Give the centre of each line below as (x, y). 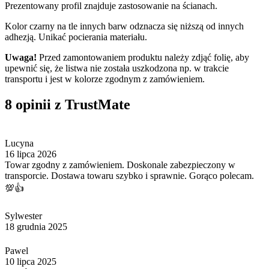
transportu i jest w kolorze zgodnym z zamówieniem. (105, 79)
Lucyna (19, 143)
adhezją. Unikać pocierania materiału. (76, 37)
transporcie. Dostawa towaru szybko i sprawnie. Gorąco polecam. (129, 175)
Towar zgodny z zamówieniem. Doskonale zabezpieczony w (120, 165)
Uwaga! (21, 57)
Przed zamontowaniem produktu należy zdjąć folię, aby (143, 57)
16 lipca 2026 (31, 154)
